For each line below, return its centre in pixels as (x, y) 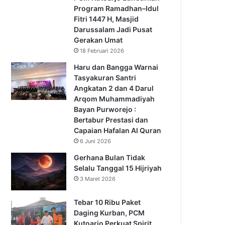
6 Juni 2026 (96, 141)
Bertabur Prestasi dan (111, 120)
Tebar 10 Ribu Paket (107, 202)
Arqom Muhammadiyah (115, 98)
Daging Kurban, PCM (109, 212)
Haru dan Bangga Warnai (116, 67)
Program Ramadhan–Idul (117, 8)
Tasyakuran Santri (105, 77)
